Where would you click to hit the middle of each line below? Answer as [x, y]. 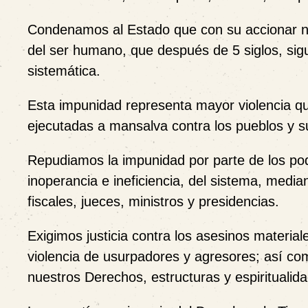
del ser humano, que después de [130, 51]
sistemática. [64, 71]
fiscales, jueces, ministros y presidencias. [153, 202]
